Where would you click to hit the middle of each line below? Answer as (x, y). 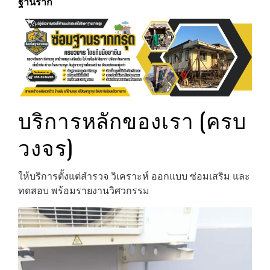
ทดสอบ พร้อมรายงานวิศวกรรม (84, 191)
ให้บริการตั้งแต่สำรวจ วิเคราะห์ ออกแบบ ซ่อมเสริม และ (134, 177)
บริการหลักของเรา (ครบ (133, 120)
